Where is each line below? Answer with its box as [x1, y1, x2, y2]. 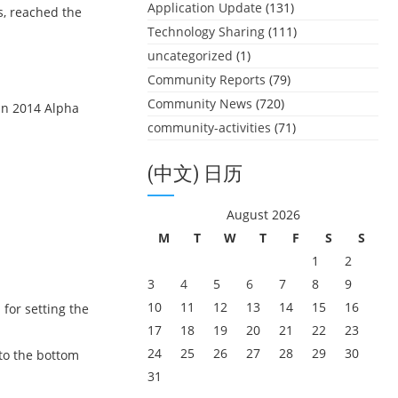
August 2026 [226, 206, 300, 223]
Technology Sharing [147, 23, 265, 40]
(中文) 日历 [147, 163, 243, 185]
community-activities [147, 119, 271, 136]
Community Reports [147, 71, 266, 88]
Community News [147, 95, 252, 112]
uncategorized [147, 47, 233, 64]
